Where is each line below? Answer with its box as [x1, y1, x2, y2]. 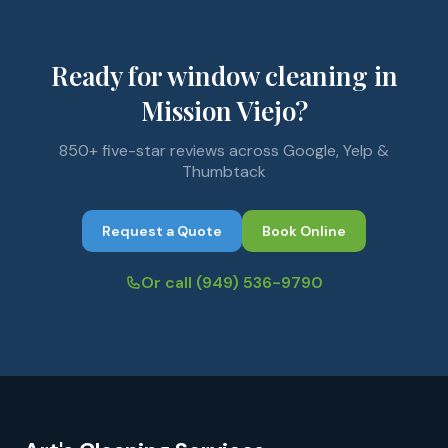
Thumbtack [182, 161, 266, 182]
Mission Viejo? [140, 93, 308, 128]
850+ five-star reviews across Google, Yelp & [59, 140, 389, 161]
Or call [141, 272, 196, 293]
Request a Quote [102, 222, 222, 240]
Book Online [262, 222, 346, 240]
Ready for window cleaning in [50, 58, 398, 93]
